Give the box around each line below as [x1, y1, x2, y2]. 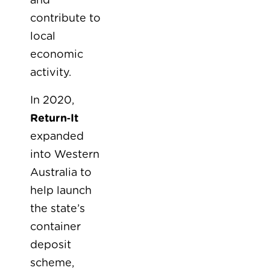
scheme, [30, 258, 74, 269]
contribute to [30, 13, 101, 24]
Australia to [30, 168, 92, 178]
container [30, 222, 81, 233]
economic [30, 49, 83, 60]
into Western [30, 149, 99, 160]
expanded [30, 131, 84, 142]
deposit [30, 240, 71, 251]
